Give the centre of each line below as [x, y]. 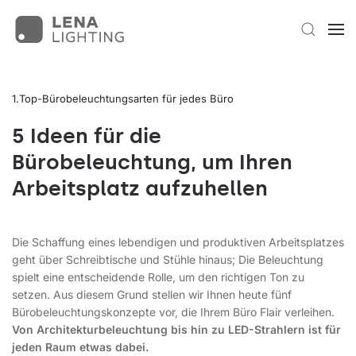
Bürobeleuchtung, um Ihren [152, 162]
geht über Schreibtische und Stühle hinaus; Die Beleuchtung [168, 259]
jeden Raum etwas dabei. [80, 347]
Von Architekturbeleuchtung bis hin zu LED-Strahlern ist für [176, 329]
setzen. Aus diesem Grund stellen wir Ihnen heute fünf [152, 294]
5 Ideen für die [87, 136]
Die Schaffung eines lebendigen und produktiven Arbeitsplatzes [178, 242]
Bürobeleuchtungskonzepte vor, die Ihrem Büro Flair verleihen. [173, 312]
